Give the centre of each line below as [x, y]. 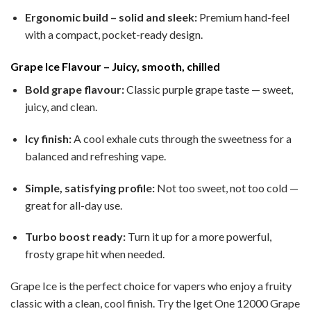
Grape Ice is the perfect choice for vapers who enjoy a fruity [151, 286]
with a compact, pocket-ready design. [114, 35]
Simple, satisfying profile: [90, 187]
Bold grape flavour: [74, 90]
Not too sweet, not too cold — [226, 187]
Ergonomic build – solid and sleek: [111, 17]
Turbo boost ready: [75, 237]
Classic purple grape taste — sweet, [208, 90]
